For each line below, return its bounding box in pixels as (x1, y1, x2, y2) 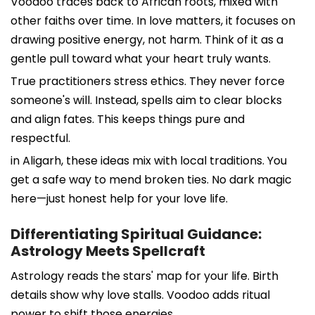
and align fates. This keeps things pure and (11, 110, 245, 127)
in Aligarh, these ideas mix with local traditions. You (11, 152, 287, 169)
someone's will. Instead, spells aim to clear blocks (11, 91, 282, 108)
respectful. (11, 129, 70, 146)
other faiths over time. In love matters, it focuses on (11, 12, 295, 29)
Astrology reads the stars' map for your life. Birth (11, 267, 278, 284)
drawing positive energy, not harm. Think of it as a (11, 31, 283, 48)
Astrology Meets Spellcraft (11, 240, 205, 261)
